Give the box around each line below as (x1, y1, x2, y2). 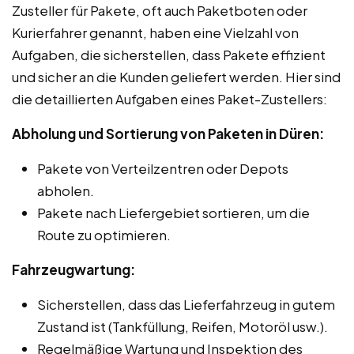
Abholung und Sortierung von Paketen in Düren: (12, 124, 324, 142)
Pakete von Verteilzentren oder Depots (37, 159, 288, 177)
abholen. (37, 181, 94, 199)
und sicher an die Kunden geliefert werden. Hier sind (12, 67, 341, 85)
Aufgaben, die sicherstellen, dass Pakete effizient (12, 45, 326, 63)
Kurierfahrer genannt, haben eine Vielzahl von (12, 23, 299, 41)
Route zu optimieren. (37, 225, 171, 243)
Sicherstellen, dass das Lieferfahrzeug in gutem (37, 295, 335, 313)
